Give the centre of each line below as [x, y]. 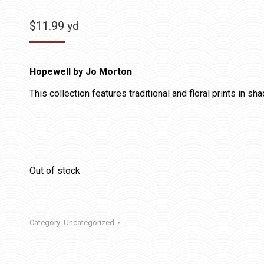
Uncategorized [89, 222]
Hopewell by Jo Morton [81, 72]
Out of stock [55, 171]
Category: [47, 222]
